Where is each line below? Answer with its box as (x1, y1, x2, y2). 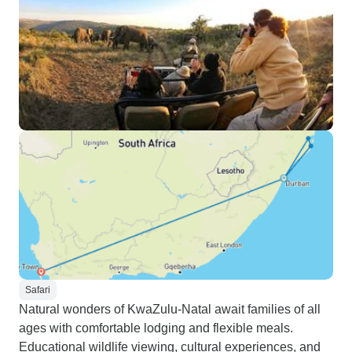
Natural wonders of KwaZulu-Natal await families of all (19, 302, 321, 316)
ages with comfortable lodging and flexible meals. (19, 321, 293, 335)
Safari (25, 284, 50, 295)
